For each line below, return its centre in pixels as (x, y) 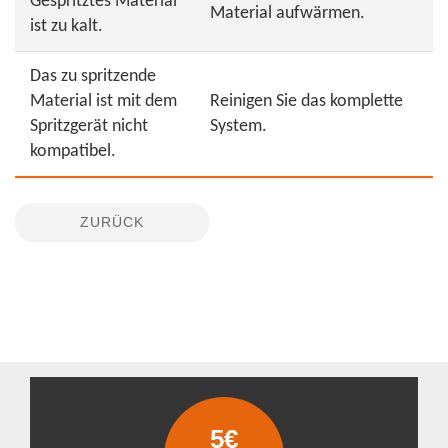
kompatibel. (73, 151)
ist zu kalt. (66, 26)
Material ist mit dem (103, 101)
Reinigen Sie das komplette (306, 101)
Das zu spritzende (93, 76)
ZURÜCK (112, 222)
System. (238, 126)
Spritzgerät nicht (89, 126)
